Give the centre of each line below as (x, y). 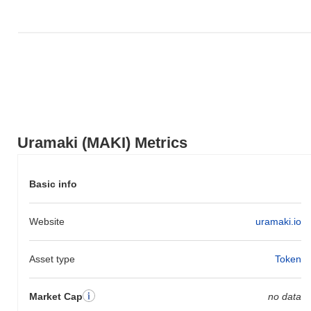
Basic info (53, 184)
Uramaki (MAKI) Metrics (102, 142)
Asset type (52, 259)
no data (284, 296)
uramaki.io (278, 221)
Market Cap (56, 296)
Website (47, 221)
